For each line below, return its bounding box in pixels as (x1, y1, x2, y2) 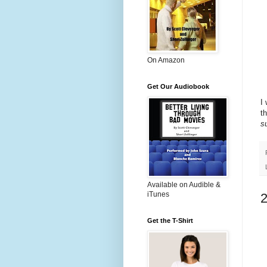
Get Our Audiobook (147, 83, 209, 90)
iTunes (147, 190, 169, 198)
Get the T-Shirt (147, 217, 193, 224)
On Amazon (147, 56, 185, 64)
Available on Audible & (147, 181, 221, 189)
